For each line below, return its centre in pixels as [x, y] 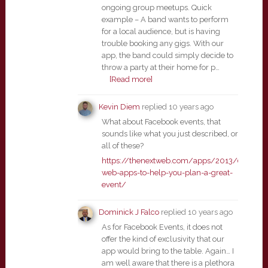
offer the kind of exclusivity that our [163, 239]
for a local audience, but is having [161, 31]
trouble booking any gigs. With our [162, 43]
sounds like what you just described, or [170, 134]
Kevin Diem [119, 107]
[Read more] [131, 79]
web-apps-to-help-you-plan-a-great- [167, 173]
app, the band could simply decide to [167, 55]
